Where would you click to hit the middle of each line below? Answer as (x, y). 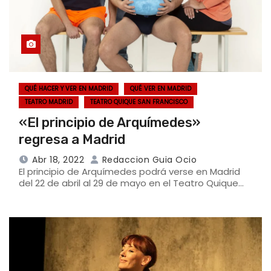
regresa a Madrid (72, 139)
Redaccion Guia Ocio (148, 159)
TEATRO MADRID (49, 102)
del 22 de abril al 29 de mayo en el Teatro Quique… (131, 183)
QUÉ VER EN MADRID (161, 88)
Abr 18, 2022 (58, 159)
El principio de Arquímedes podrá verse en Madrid (129, 171)
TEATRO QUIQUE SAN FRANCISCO (139, 102)
